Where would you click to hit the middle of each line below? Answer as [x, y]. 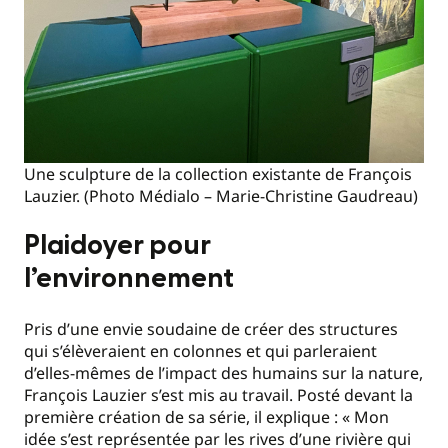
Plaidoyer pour [117, 246]
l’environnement [129, 279]
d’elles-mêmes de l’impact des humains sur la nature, [223, 372]
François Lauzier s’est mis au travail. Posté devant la [218, 394]
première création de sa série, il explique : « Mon [206, 416]
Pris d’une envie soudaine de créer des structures [211, 328]
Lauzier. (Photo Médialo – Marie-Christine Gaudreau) [221, 195]
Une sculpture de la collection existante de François [218, 173]
